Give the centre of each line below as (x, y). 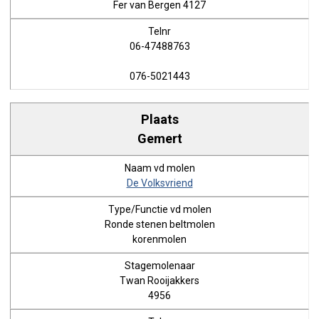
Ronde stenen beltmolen (159, 224)
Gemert (159, 138)
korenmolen (159, 239)
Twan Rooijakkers (159, 281)
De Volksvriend (159, 183)
